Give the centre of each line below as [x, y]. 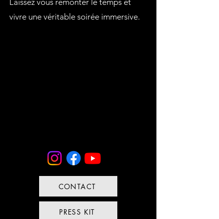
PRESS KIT [77, 212]
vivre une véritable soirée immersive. [75, 17]
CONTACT [77, 186]
